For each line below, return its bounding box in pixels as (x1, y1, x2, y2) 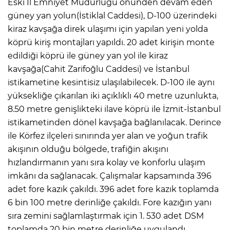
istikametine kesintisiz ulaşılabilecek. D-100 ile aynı (8, 78, 215, 88)
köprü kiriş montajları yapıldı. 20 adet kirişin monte (8, 37, 215, 48)
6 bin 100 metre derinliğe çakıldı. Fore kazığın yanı (8, 198, 212, 208)
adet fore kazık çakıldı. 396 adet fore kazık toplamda (8, 184, 219, 195)
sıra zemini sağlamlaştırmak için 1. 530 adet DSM (8, 211, 204, 221)
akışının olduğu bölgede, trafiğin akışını (8, 144, 168, 155)
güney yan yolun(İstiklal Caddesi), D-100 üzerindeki (8, 11, 217, 21)
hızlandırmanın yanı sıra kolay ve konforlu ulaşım (8, 158, 205, 168)
